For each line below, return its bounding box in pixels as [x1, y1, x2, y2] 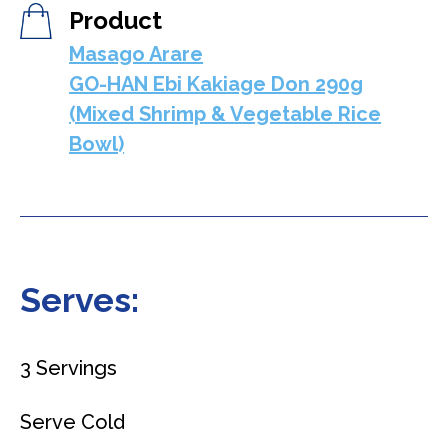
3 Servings [20, 355, 117, 380]
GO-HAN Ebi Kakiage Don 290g [69, 71, 364, 96]
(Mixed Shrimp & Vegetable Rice [69, 101, 382, 126]
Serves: [20, 279, 139, 320]
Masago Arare [69, 41, 204, 66]
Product [69, 5, 163, 35]
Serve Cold [20, 409, 125, 434]
